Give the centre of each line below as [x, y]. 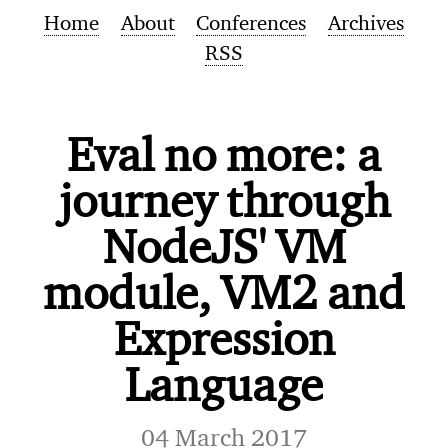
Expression [224, 337]
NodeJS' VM [224, 245]
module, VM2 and [224, 291]
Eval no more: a [224, 153]
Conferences [251, 23]
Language [224, 383]
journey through [224, 199]
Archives [365, 23]
